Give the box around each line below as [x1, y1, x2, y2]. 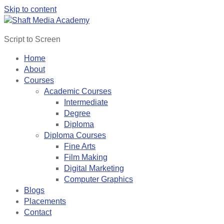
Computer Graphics [64, 175, 133, 183]
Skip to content [4, 5, 56, 13]
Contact [24, 208, 51, 216]
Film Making [64, 153, 107, 161]
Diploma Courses [44, 131, 106, 139]
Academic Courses [44, 87, 111, 95]
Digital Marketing [64, 164, 124, 172]
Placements [24, 197, 66, 205]
